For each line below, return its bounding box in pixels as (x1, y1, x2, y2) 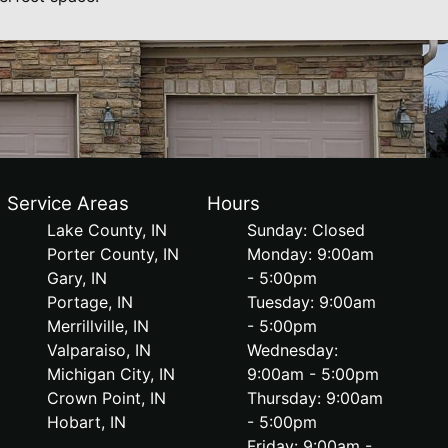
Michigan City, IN (46, 364, 175, 384)
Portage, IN (46, 292, 133, 312)
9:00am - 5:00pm (247, 364, 380, 384)
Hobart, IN (46, 412, 126, 432)
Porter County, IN (46, 244, 179, 264)
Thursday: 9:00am (247, 388, 384, 408)
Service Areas (6, 192, 129, 215)
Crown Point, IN (46, 388, 166, 408)
